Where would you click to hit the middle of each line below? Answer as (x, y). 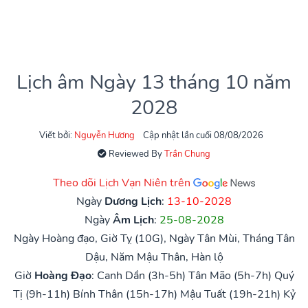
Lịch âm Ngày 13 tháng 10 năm (154, 82)
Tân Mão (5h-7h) (230, 275)
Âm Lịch (133, 220)
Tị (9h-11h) (41, 294)
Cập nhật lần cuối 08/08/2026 (203, 135)
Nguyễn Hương (104, 135)
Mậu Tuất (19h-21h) (230, 294)
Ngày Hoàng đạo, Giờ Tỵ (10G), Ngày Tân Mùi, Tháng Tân (154, 238)
